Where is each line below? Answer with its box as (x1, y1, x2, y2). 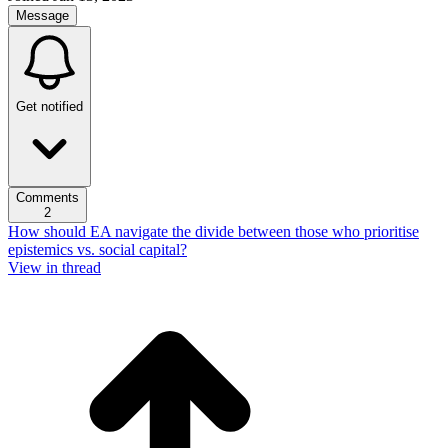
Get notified (16, 99, 83, 114)
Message (16, 8, 69, 23)
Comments (16, 190, 79, 205)
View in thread (8, 259, 101, 276)
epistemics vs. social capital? (8, 241, 187, 258)
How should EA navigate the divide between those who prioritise (8, 223, 419, 240)
